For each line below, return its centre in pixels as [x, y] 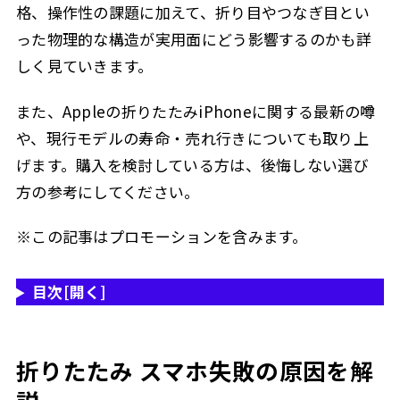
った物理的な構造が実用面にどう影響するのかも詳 [193, 39]
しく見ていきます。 [84, 66]
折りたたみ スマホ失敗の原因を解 [194, 370]
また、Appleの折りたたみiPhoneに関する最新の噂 [196, 111]
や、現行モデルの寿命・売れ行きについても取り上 [192, 137]
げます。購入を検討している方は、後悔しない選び [192, 164]
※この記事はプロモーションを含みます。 [162, 236]
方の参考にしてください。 [108, 191]
